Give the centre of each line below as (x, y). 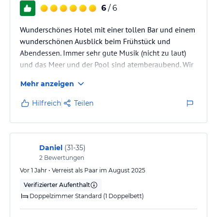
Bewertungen (63, 157)
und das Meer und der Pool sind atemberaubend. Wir (107, 64)
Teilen (84, 103)
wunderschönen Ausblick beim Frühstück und (95, 41)
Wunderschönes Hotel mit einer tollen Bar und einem (108, 29)
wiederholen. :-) (45, 87)
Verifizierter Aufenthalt (57, 185)
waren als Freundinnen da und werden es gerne (99, 76)
